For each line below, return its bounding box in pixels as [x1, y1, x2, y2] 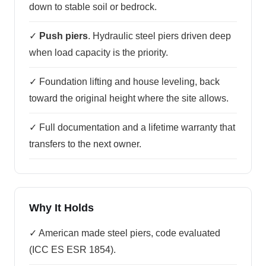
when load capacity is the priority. [29, 47, 168, 58]
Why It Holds [29, 202, 94, 214]
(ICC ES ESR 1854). [29, 245, 116, 255]
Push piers [39, 31, 88, 41]
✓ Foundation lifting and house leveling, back [29, 77, 220, 87]
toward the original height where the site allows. [29, 93, 229, 103]
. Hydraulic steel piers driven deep [88, 31, 231, 41]
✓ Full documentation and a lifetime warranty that [29, 122, 235, 132]
